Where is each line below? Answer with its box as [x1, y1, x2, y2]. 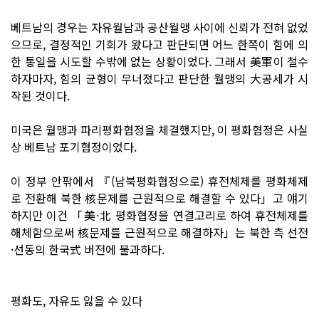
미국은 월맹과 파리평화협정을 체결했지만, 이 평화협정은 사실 [11, 120, 308, 138]
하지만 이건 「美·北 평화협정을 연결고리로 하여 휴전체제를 [11, 206, 308, 224]
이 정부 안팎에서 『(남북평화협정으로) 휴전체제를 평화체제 [11, 172, 308, 189]
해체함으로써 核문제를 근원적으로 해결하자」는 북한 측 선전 [11, 223, 308, 241]
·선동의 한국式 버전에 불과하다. [11, 240, 164, 258]
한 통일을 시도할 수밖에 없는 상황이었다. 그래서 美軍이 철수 [11, 52, 308, 70]
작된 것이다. [11, 86, 70, 104]
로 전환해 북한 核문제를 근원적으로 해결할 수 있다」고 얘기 [11, 189, 308, 206]
